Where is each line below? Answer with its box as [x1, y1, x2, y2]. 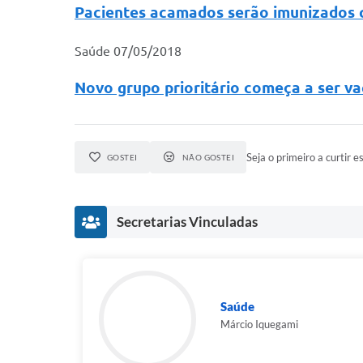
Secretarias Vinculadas [117, 213, 258, 231]
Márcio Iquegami [220, 318, 298, 331]
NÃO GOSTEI [181, 152, 235, 163]
